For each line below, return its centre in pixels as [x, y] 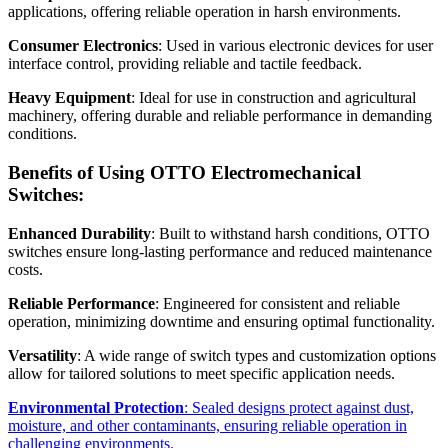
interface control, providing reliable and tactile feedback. [185, 64]
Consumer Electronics [83, 46]
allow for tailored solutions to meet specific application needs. [201, 373]
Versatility [42, 355]
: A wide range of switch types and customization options [256, 355]
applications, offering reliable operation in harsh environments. [204, 12]
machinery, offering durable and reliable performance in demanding [220, 116]
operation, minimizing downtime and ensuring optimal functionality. [221, 321]
